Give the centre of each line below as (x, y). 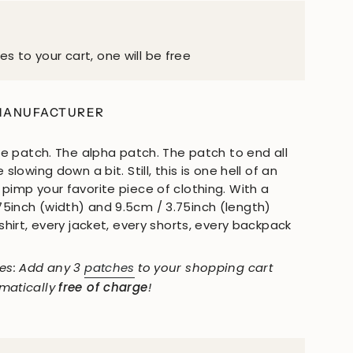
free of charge (103, 287)
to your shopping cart (203, 267)
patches (110, 267)
